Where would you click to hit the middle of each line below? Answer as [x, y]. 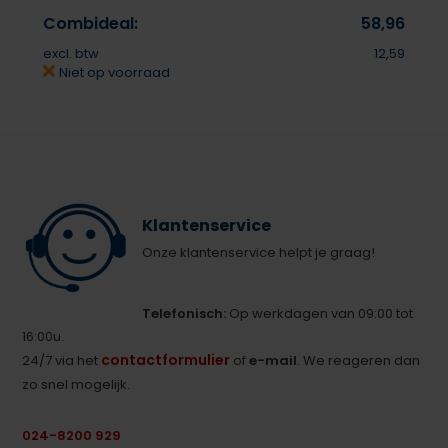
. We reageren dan [359, 360]
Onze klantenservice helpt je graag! [259, 252]
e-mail [273, 360]
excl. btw [70, 53]
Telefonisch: [184, 313]
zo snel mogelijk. [76, 384]
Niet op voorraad [112, 72]
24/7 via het [62, 360]
